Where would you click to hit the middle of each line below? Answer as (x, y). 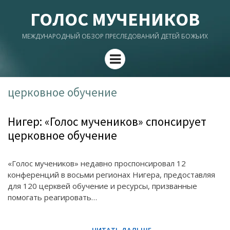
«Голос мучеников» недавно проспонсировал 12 (97, 163)
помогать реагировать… (52, 197)
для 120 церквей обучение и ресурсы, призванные (102, 186)
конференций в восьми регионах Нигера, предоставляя (111, 175)
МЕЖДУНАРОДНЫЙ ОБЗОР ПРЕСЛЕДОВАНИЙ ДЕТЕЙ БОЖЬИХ (115, 36)
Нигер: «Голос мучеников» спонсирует (107, 121)
